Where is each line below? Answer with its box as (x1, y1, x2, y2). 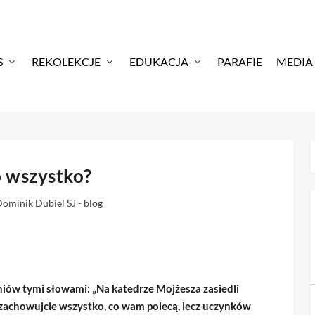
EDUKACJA (129, 54, 188, 68)
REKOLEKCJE (31, 54, 101, 68)
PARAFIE (217, 54, 262, 68)
